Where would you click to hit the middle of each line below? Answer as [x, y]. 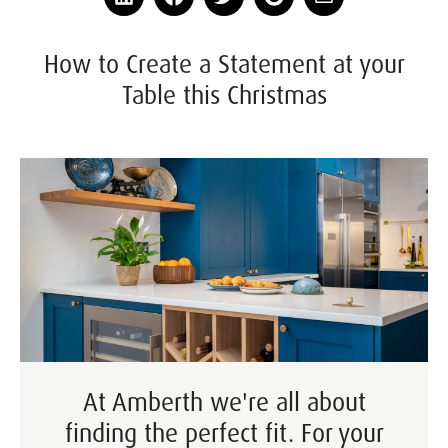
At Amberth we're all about [224, 402]
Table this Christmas [224, 95]
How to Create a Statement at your [224, 64]
